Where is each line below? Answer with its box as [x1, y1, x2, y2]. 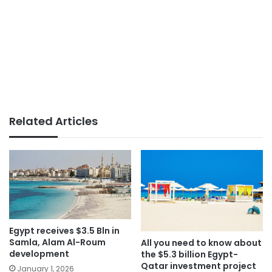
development [9, 247, 69, 260]
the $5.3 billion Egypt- [141, 248, 238, 260]
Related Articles [9, 114, 98, 129]
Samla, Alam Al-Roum [9, 236, 106, 248]
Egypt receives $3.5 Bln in [9, 224, 120, 237]
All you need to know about [141, 236, 262, 249]
